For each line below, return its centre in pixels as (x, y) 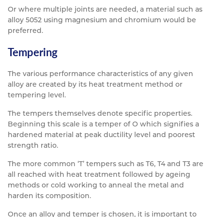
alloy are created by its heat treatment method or (95, 85)
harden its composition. (49, 196)
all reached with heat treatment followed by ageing (99, 175)
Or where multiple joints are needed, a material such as (105, 9)
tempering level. (37, 95)
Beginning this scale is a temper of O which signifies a (103, 124)
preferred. (25, 31)
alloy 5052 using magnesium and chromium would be (102, 20)
